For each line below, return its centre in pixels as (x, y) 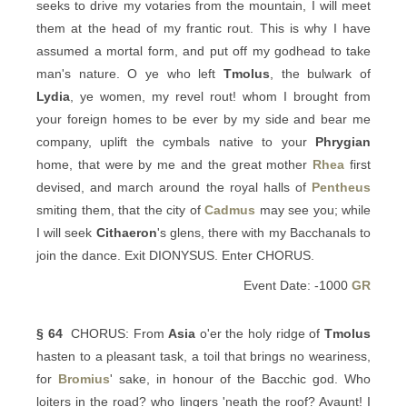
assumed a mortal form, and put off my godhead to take (203, 51)
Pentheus (341, 187)
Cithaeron (126, 233)
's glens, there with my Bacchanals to (264, 233)
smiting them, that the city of (120, 210)
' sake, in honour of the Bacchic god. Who (240, 379)
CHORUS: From (115, 333)
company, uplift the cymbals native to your (176, 142)
